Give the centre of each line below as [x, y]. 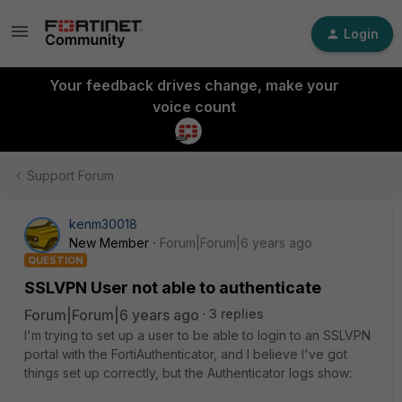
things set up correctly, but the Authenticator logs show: [188, 373]
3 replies [236, 314]
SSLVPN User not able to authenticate [173, 288]
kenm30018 [103, 224]
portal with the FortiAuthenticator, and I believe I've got [186, 354]
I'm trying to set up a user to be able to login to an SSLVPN [197, 335]
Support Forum [70, 175]
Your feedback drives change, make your [194, 85]
